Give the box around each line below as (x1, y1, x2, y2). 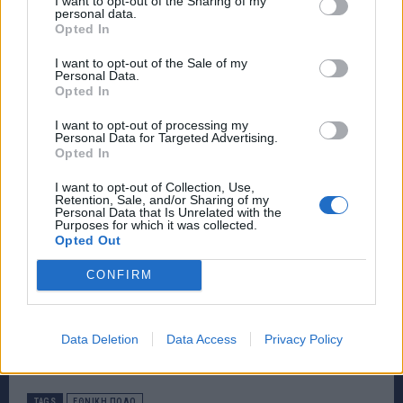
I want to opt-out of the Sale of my (55, 55, 247, 70)
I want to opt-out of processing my (55, 117, 248, 132)
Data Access (166, 331, 237, 346)
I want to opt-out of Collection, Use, (55, 179, 255, 194)
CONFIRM (85, 268, 153, 282)
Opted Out (55, 232, 121, 247)
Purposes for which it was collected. (55, 217, 257, 232)
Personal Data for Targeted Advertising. (55, 130, 278, 145)
